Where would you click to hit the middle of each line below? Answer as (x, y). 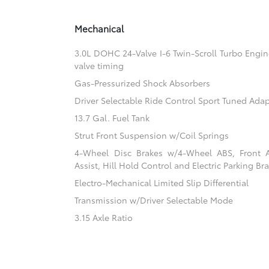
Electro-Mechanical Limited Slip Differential (162, 183)
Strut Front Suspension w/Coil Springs (152, 135)
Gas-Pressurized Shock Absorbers (143, 83)
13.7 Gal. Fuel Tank (112, 118)
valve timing (99, 66)
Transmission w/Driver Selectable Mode (154, 200)
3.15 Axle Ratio (104, 218)
